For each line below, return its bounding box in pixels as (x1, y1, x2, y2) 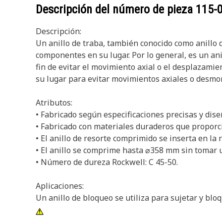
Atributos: (36, 97, 72, 108)
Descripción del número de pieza (36, 2, 196, 16)
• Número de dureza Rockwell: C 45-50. (36, 157, 178, 167)
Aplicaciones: (36, 180, 84, 191)
